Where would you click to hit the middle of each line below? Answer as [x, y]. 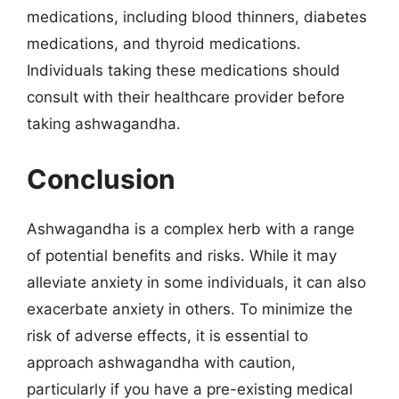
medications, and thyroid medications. [164, 44]
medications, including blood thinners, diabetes [197, 17]
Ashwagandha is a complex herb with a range [191, 228]
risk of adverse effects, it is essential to [167, 335]
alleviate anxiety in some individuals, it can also [196, 282]
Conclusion [101, 179]
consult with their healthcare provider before [186, 97]
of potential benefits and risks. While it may [182, 255]
